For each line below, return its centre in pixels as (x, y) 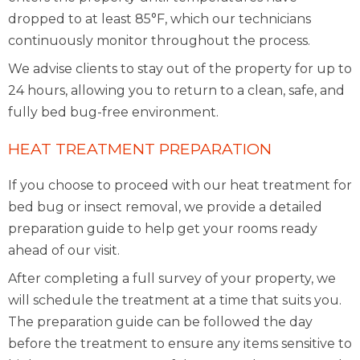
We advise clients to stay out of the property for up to (180, 69)
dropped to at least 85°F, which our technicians (160, 19)
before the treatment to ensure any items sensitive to (180, 344)
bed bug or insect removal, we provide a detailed (165, 207)
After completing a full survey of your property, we (172, 279)
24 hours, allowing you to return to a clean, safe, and (176, 91)
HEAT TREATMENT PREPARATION (140, 149)
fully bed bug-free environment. (113, 112)
